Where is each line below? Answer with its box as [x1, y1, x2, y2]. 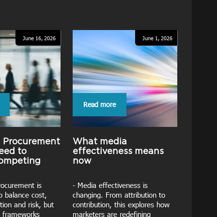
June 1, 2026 [142, 35, 172, 41]
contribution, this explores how [73, 200, 170, 209]
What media [73, 137, 127, 146]
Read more [83, 100, 116, 108]
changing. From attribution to [73, 190, 165, 199]
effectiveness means [73, 146, 164, 155]
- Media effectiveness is [73, 181, 148, 189]
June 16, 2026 [23, 35, 56, 41]
